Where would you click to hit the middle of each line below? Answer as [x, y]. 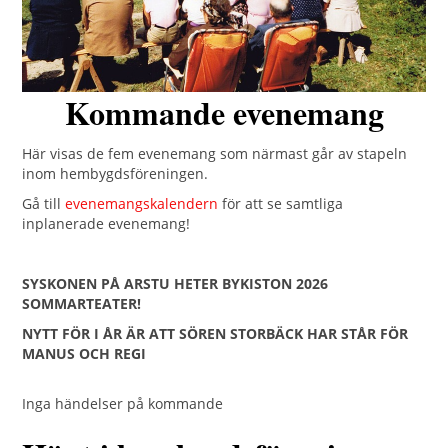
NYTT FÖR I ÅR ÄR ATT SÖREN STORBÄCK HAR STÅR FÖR [215, 333]
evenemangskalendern [144, 203]
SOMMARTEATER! [82, 303]
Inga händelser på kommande [123, 403]
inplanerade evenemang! [106, 223]
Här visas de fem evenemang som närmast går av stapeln [215, 153]
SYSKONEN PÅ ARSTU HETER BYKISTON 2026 [175, 283]
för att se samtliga [283, 203]
